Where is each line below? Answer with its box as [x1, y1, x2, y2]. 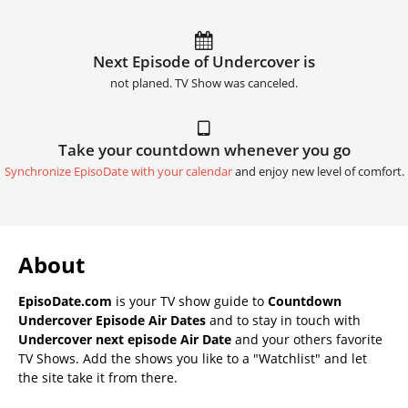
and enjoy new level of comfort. [231, 163, 404, 179]
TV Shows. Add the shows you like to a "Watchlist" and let [18, 349, 367, 367]
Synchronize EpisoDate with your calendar [4, 163, 232, 179]
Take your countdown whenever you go [57, 138, 351, 160]
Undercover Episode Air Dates [18, 311, 206, 329]
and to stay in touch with [206, 311, 361, 329]
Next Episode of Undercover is [93, 50, 315, 72]
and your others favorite [231, 330, 382, 348]
